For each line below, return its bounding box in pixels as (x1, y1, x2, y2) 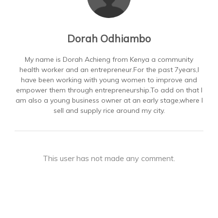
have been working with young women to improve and (21, 75, 197, 84)
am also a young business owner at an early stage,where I (15, 96, 203, 105)
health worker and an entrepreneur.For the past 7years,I (19, 65, 199, 74)
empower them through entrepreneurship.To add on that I (16, 86, 202, 94)
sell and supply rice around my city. (53, 106, 165, 115)
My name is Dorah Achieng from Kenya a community (25, 55, 193, 64)
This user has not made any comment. (43, 153, 175, 163)
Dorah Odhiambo (67, 32, 151, 45)
